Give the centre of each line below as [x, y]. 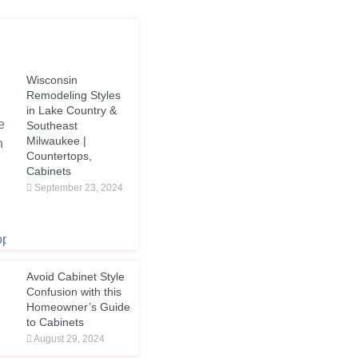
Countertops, [59, 155]
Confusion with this [74, 292]
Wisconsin [52, 80]
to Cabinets [55, 322]
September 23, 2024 [77, 187]
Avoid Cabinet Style [75, 277]
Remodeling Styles [73, 95]
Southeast [52, 125]
